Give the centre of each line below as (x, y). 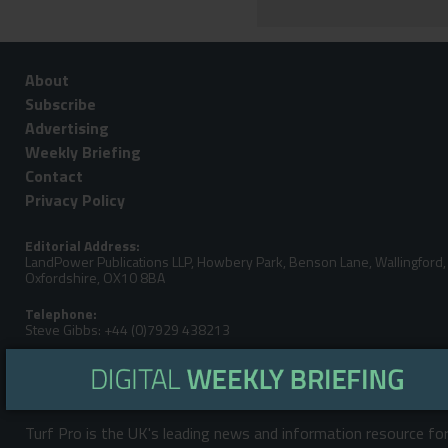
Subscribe (60, 103)
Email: (44, 365)
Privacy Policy (74, 199)
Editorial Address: (82, 245)
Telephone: (60, 313)
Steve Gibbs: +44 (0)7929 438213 (127, 329)
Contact (53, 175)
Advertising (66, 127)
